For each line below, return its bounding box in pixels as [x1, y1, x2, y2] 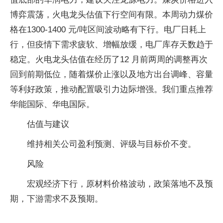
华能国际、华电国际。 [10, 99, 95, 109]
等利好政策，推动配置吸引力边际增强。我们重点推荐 [10, 84, 213, 94]
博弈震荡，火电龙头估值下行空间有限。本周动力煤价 [10, 9, 213, 19]
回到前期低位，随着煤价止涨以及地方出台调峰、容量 [10, 69, 213, 79]
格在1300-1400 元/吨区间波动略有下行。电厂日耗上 [10, 24, 206, 34]
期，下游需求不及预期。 [10, 194, 103, 204]
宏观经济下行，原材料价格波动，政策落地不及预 [27, 179, 213, 189]
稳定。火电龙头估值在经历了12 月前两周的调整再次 [10, 54, 208, 64]
